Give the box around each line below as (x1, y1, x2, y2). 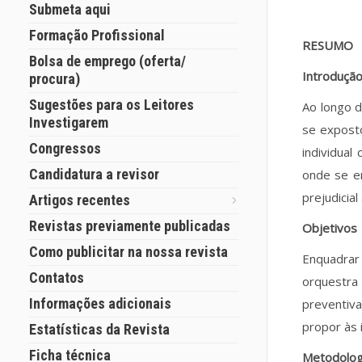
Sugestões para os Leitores (29, 96, 194, 113)
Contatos (29, 269, 84, 286)
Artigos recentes (29, 192, 130, 208)
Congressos (29, 140, 101, 157)
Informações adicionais (29, 295, 171, 312)
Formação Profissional (29, 27, 165, 44)
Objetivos (302, 220, 357, 236)
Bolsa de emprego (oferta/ (29, 53, 186, 69)
